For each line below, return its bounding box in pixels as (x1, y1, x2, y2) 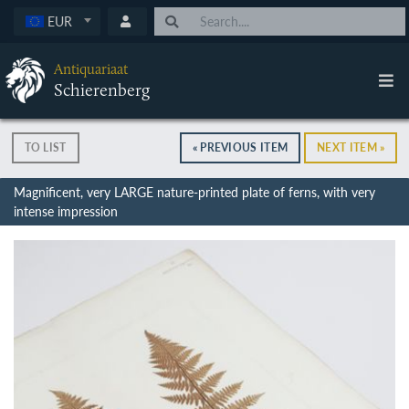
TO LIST (24, 140, 67, 155)
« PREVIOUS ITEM (192, 140, 288, 155)
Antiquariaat (53, 60, 128, 79)
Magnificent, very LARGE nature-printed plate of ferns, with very (13, 183, 375, 201)
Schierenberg (53, 79, 150, 101)
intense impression (13, 202, 118, 220)
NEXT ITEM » (317, 140, 385, 155)
